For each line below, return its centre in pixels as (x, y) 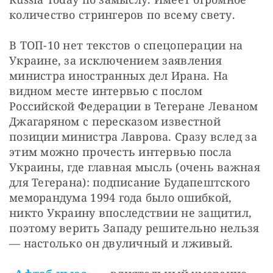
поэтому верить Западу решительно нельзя (134, 228)
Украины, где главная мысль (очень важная (135, 167)
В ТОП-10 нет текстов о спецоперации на (126, 45)
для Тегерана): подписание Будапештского (130, 183)
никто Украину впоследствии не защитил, (131, 213)
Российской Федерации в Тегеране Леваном (134, 106)
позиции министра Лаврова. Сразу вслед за (133, 137)
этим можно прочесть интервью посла (121, 152)
